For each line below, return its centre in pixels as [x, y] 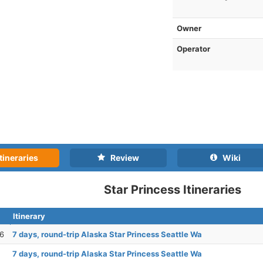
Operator [193, 49]
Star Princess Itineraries [172, 190]
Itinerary [29, 216]
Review [122, 158]
